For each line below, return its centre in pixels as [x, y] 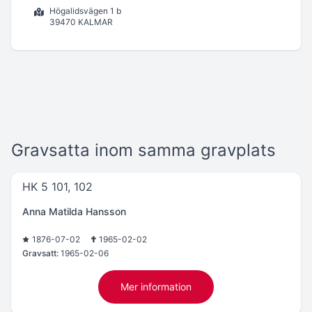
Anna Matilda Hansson [74, 211]
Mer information [156, 287]
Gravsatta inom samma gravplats [143, 150]
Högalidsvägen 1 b [85, 11]
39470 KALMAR [81, 22]
